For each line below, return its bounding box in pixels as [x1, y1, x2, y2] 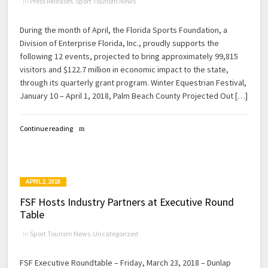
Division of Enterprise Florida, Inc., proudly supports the [20, 38, 220, 49]
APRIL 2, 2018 [26, 177, 61, 185]
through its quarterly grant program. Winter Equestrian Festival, [20, 77, 247, 89]
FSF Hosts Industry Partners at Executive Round [20, 194, 234, 209]
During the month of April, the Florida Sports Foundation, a [20, 25, 228, 36]
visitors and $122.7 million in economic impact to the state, [20, 64, 229, 75]
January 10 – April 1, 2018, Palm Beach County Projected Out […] [20, 90, 248, 102]
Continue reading [20, 123, 74, 133]
